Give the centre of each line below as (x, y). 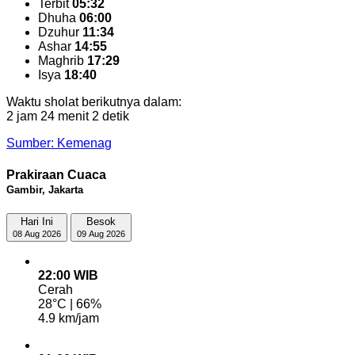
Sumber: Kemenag (59, 143)
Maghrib (63, 61)
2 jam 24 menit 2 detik (68, 116)
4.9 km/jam (69, 318)
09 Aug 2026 (101, 233)
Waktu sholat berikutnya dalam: (94, 102)
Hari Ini (37, 221)
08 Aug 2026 (37, 233)
